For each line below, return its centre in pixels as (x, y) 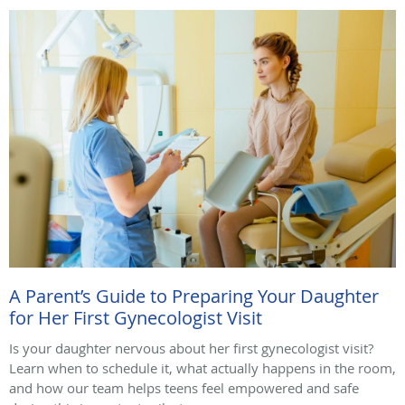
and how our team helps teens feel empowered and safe (184, 388)
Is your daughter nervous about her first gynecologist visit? (191, 348)
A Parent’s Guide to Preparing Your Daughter (194, 297)
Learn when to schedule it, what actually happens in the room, (202, 368)
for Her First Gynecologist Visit (136, 318)
